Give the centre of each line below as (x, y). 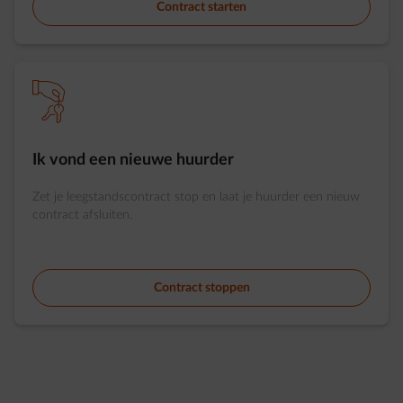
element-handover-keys (49, 102)
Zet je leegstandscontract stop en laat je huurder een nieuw (196, 197)
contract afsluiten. (82, 215)
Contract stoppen (201, 288)
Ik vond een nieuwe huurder (133, 160)
